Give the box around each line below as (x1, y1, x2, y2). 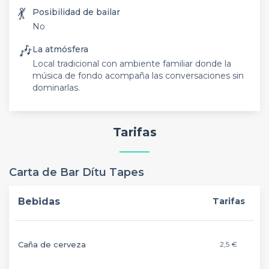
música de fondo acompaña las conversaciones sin (32, 70, 244, 81)
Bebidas (18, 196, 60, 207)
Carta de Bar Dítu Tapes (9, 166, 144, 179)
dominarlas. (32, 82, 80, 93)
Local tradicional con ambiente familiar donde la (32, 58, 231, 69)
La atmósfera (32, 43, 88, 55)
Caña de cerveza (18, 240, 86, 249)
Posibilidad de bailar (32, 6, 120, 17)
